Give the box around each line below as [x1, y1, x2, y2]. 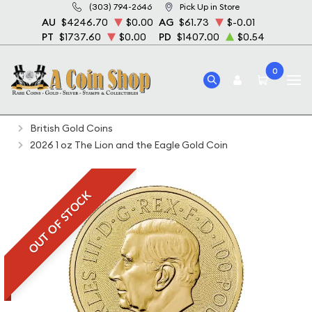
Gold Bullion [108, 105, 163, 118]
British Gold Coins [30, 122, 113, 134]
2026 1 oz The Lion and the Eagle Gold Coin [30, 139, 228, 151]
